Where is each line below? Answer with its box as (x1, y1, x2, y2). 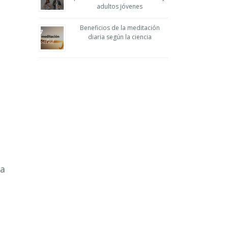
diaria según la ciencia (88, 33, 152, 41)
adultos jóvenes (97, 2, 142, 11)
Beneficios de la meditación (79, 23, 160, 32)
